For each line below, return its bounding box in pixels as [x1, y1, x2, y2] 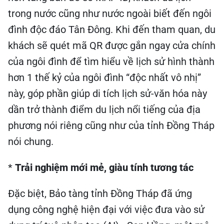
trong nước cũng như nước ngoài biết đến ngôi [8, 7, 211, 19]
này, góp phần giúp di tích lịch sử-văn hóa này [8, 87, 207, 99]
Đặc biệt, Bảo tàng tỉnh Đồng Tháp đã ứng [8, 187, 192, 199]
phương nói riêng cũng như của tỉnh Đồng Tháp [8, 119, 214, 131]
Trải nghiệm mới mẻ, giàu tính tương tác [15, 161, 193, 173]
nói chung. [8, 135, 53, 147]
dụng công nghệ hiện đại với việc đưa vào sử [8, 203, 204, 215]
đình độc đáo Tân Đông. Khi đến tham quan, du [8, 23, 215, 35]
